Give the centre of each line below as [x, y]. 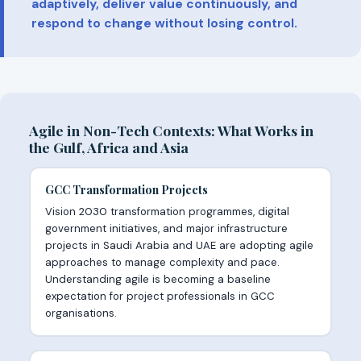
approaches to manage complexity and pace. [162, 262]
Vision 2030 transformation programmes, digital [167, 211]
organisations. [81, 313]
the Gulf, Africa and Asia [109, 147]
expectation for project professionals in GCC [160, 296]
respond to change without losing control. [164, 24]
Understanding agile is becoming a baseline [158, 279]
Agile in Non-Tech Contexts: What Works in [171, 131]
